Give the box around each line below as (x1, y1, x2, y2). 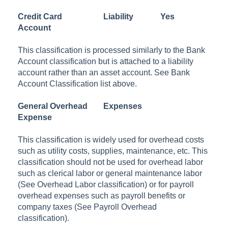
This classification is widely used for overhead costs (18, 135, 205, 144)
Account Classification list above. (18, 79, 137, 88)
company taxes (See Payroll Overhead (18, 202, 157, 211)
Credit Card (18, 12, 63, 21)
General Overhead (18, 101, 88, 110)
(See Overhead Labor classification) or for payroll (18, 180, 194, 189)
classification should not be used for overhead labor (18, 157, 204, 166)
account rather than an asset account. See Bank (18, 68, 190, 77)
